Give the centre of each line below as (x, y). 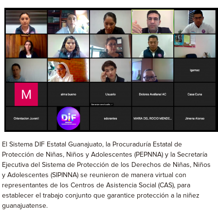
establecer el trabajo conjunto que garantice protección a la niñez (101, 196)
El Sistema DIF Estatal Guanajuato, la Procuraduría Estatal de (92, 145)
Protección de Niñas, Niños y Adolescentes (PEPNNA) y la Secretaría (105, 155)
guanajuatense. (25, 206)
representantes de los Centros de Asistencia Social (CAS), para (96, 186)
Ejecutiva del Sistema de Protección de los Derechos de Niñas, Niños (107, 165)
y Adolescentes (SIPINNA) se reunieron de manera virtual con (94, 175)
